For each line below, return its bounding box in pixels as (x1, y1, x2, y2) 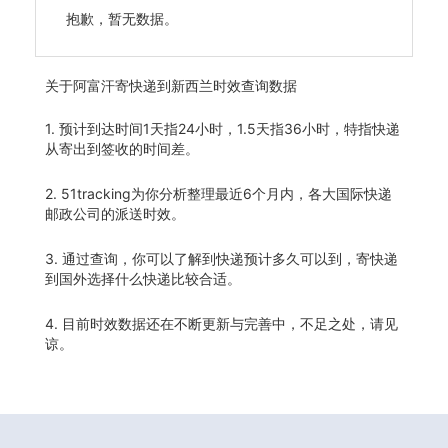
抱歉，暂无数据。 (66, 9, 178, 27)
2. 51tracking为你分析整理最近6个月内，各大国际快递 (45, 184, 392, 202)
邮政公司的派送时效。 (45, 204, 185, 222)
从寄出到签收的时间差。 (45, 139, 199, 157)
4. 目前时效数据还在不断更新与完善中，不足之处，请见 (45, 314, 398, 332)
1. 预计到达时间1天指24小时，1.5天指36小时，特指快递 (45, 119, 400, 137)
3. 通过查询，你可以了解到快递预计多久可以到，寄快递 (45, 249, 398, 267)
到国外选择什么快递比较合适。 (45, 269, 241, 287)
